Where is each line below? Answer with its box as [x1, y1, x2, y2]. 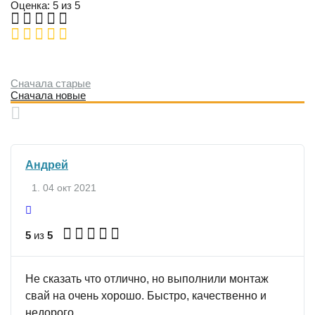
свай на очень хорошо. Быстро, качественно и [25, 290, 266, 302]
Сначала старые [11, 77, 91, 89]
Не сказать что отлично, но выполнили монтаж [25, 273, 269, 285]
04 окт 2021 [43, 182, 96, 193]
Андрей [25, 159, 68, 171]
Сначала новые [11, 89, 86, 101]
